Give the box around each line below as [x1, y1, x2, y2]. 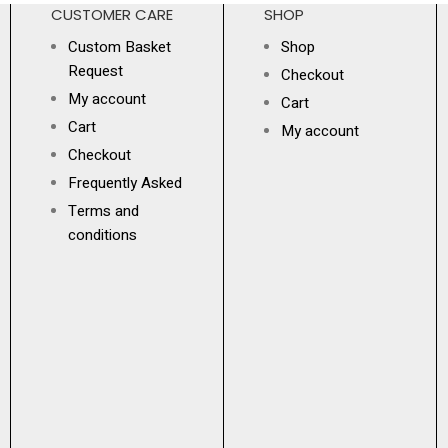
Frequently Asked [67, 171, 182, 194]
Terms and [67, 199, 139, 222]
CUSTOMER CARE [50, 3, 173, 25]
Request [67, 59, 123, 82]
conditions [67, 223, 137, 246]
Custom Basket [67, 35, 171, 58]
